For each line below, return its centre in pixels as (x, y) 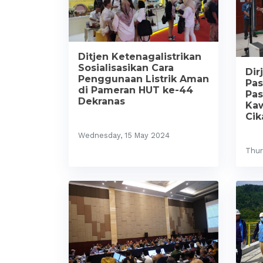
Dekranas (102, 101)
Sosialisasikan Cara (126, 68)
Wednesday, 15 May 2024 (124, 135)
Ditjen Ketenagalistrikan (140, 56)
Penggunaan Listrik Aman (144, 79)
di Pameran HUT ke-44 (136, 90)
